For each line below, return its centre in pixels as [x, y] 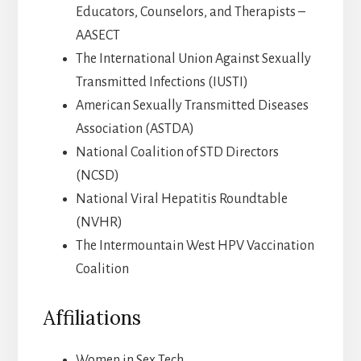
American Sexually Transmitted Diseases [192, 106]
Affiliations [92, 318]
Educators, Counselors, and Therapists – [190, 12]
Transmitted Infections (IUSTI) [162, 83]
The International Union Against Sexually [193, 59]
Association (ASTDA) [135, 129]
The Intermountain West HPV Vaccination [195, 246]
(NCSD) [97, 176]
